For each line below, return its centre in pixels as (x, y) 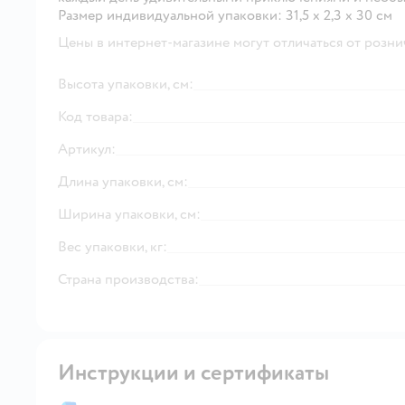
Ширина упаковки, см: (129, 214)
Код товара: (95, 116)
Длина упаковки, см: (123, 181)
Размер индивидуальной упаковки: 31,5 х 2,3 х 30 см (225, 15)
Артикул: (87, 149)
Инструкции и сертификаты (193, 372)
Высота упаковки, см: (126, 84)
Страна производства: (128, 279)
